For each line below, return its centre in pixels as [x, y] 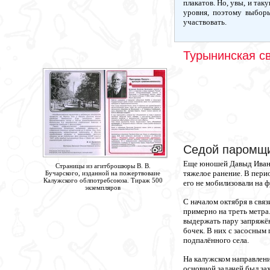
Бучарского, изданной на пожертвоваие [103, 173]
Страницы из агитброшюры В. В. [103, 166]
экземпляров [103, 187]
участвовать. [205, 22]
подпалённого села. [216, 240]
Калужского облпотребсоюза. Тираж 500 [103, 180]
